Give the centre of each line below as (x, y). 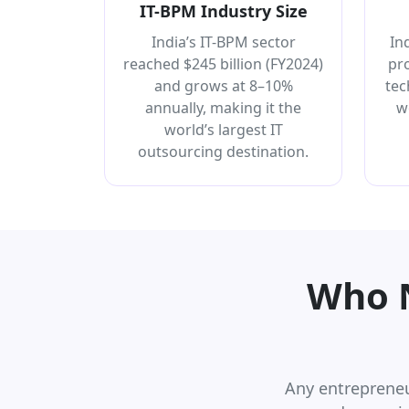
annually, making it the (223, 107)
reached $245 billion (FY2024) (223, 63)
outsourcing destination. (223, 151)
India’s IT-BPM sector (223, 42)
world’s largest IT (223, 129)
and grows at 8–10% (223, 85)
